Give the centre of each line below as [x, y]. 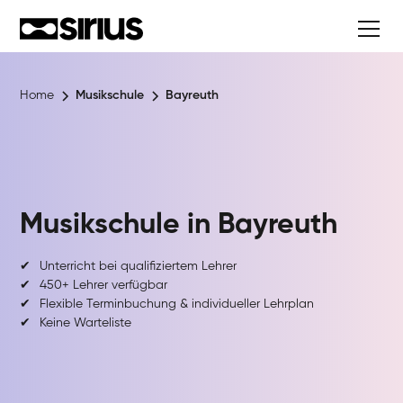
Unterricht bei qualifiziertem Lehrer [139, 266]
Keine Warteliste [86, 323]
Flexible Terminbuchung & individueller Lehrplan [177, 304]
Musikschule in [119, 225]
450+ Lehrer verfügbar [104, 285]
